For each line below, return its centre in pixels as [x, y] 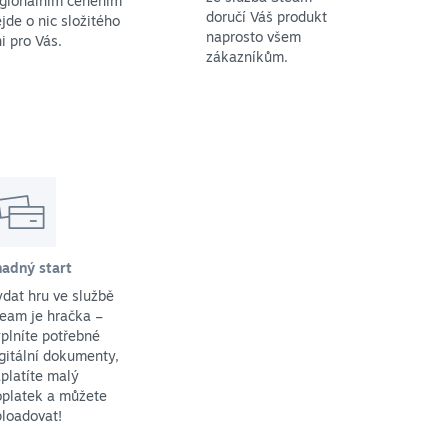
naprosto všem [253, 36]
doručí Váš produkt [266, 16]
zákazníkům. [247, 56]
